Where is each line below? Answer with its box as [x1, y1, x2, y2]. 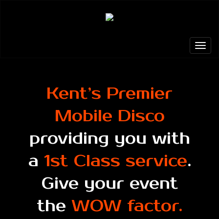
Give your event [41, 174, 178, 194]
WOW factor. [71, 197, 182, 216]
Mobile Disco [54, 107, 165, 126]
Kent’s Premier [46, 84, 173, 104]
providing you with [29, 129, 190, 149]
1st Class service [44, 152, 187, 171]
